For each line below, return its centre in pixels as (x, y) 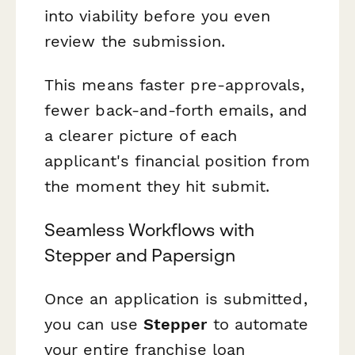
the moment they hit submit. (157, 187)
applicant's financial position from (177, 161)
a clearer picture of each (141, 136)
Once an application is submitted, (176, 299)
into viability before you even (158, 15)
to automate (258, 324)
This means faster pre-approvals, (175, 85)
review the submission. (135, 41)
